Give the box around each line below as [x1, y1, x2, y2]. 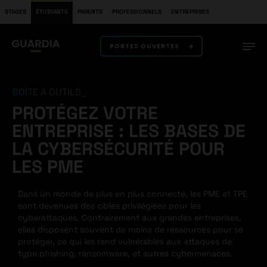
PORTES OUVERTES [109, 42, 179, 51]
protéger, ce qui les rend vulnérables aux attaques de [18, 236, 232, 247]
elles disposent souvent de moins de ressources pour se [18, 224, 243, 235]
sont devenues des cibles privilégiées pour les [18, 200, 201, 211]
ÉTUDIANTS [36, 8, 68, 15]
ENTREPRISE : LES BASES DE [12, 119, 246, 142]
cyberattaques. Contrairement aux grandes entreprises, [18, 212, 241, 223]
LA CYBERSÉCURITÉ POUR [12, 137, 225, 160]
